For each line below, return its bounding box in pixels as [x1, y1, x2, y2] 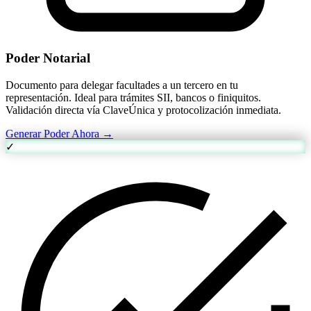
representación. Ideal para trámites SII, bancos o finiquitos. [6, 92, 261, 104]
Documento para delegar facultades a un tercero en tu [6, 79, 238, 92]
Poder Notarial [6, 51, 90, 66]
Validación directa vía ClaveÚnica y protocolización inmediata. [6, 104, 281, 117]
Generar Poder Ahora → [6, 128, 113, 140]
